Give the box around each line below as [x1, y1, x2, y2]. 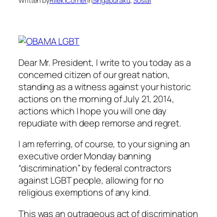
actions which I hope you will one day [18, 104, 167, 117]
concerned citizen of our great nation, [18, 68, 170, 81]
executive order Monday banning [18, 150, 151, 163]
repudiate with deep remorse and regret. [18, 116, 182, 129]
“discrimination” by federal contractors [18, 162, 172, 175]
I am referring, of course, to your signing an [18, 138, 190, 151]
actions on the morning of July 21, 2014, [18, 92, 174, 105]
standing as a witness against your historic [18, 80, 191, 93]
